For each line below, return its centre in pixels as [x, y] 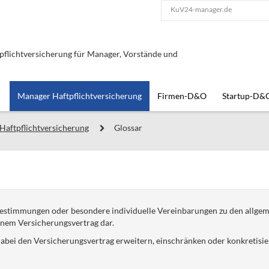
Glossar [128, 128]
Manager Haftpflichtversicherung [80, 96]
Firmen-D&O [182, 96]
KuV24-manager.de [201, 9]
